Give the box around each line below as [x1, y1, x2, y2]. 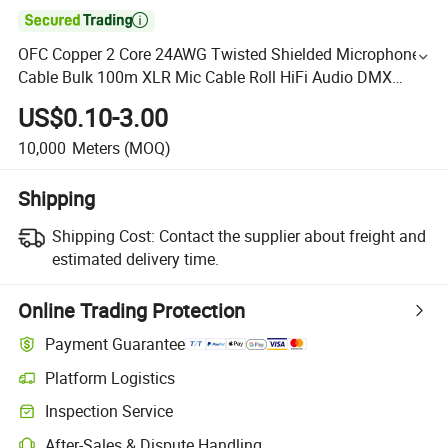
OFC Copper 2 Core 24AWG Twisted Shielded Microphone [18, 43, 421, 66]
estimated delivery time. [51, 247, 219, 270]
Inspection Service [45, 400, 174, 423]
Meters [71, 136, 120, 159]
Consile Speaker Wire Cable [18, 89, 211, 112]
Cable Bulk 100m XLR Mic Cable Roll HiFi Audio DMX [18, 66, 393, 89]
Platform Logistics [45, 366, 176, 389]
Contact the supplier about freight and [158, 224, 426, 247]
